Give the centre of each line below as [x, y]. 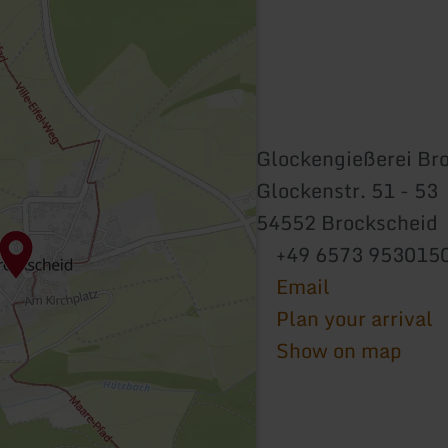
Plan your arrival [354, 318]
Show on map [339, 350]
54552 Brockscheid [347, 222]
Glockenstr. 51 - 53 [347, 190]
